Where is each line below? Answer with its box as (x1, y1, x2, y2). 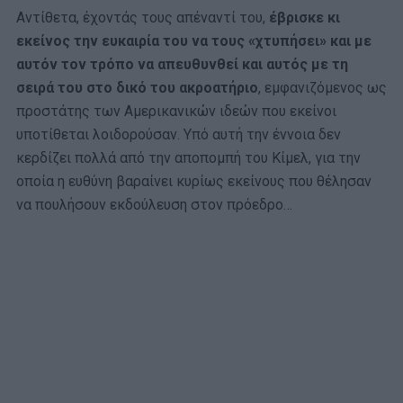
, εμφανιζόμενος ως (258, 78, 387, 96)
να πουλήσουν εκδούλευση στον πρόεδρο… (16, 195, 292, 213)
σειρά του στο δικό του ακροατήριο (16, 78, 258, 96)
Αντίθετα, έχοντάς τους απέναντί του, (16, 8, 269, 26)
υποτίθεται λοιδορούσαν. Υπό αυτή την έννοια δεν (16, 125, 341, 143)
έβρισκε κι (269, 8, 340, 26)
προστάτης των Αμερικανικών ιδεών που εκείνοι (16, 102, 336, 120)
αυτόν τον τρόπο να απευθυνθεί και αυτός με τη (16, 55, 348, 73)
